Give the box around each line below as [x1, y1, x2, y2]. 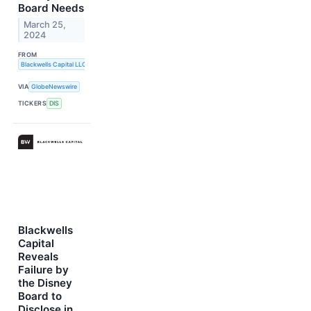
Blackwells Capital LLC [20, 60, 87, 68]
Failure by [18, 262, 69, 276]
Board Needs [18, 1, 84, 15]
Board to [18, 289, 62, 303]
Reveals [18, 249, 58, 263]
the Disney [18, 276, 72, 289]
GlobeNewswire [31, 83, 78, 91]
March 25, [24, 19, 67, 31]
